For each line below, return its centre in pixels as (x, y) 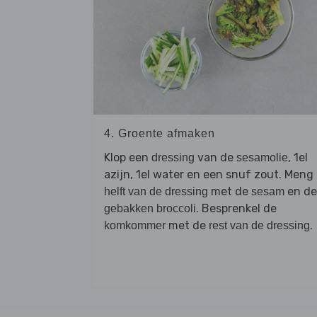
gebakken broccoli (150, 208)
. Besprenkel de (236, 208)
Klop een (128, 157)
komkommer (135, 225)
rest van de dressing (259, 225)
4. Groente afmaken (160, 133)
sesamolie (262, 157)
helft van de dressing (156, 191)
